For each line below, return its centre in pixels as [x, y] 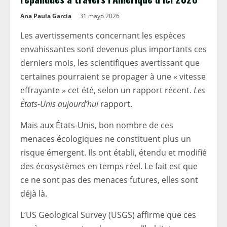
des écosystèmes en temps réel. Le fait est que [109, 166]
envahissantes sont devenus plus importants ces [113, 49]
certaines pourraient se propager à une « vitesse [113, 77]
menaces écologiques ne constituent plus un [106, 139]
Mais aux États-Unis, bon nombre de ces [97, 125]
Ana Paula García [46, 16]
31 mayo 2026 [100, 16]
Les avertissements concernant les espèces [103, 35]
